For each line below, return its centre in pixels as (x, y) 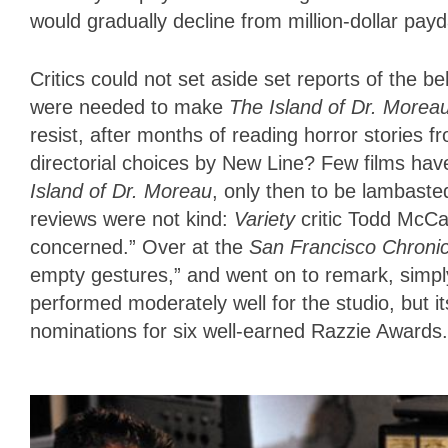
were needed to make (129, 107)
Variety (267, 219)
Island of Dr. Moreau (121, 191)
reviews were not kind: (132, 219)
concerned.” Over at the (139, 247)
